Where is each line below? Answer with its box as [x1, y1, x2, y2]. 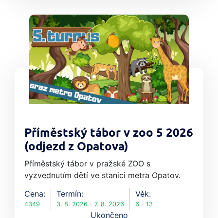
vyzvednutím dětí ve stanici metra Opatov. [24, 170, 181, 181]
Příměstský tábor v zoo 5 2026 [24, 126, 193, 142]
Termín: [56, 189, 83, 199]
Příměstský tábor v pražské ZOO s [24, 159, 150, 169]
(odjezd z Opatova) [24, 139, 128, 155]
